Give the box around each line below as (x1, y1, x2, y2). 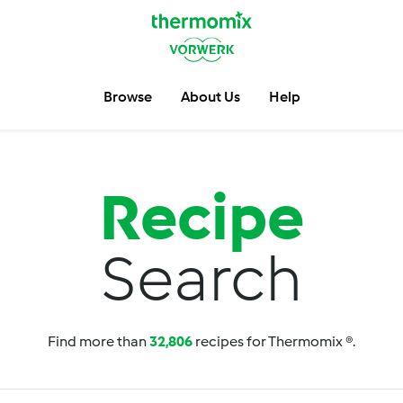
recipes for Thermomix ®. (193, 333, 355, 350)
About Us (180, 88, 240, 105)
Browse (103, 88, 152, 105)
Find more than (48, 333, 149, 350)
